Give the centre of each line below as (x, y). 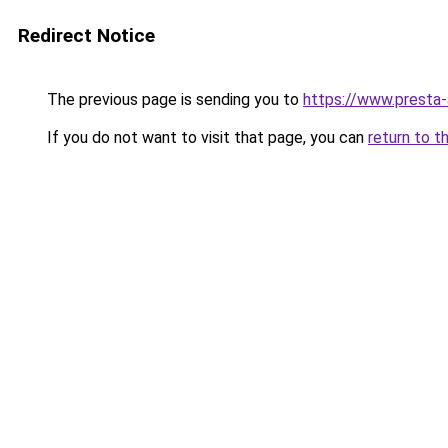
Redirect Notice (86, 35)
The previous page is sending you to (173, 99)
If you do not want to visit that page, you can (205, 137)
